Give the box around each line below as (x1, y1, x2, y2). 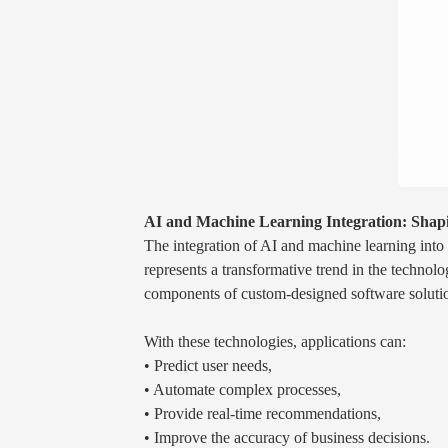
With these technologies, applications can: (144, 332, 406, 350)
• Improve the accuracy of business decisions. (144, 428, 430, 446)
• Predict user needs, (144, 356, 272, 374)
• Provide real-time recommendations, (144, 404, 381, 422)
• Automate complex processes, (144, 380, 341, 398)
